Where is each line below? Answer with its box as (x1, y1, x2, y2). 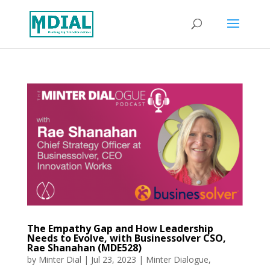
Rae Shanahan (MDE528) (27, 241, 142, 255)
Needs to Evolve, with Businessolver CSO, (27, 231, 226, 245)
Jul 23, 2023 (90, 254, 136, 266)
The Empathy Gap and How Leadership (27, 222, 213, 236)
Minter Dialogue (145, 254, 209, 266)
